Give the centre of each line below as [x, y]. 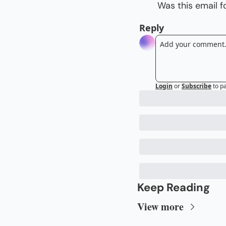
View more [160, 206]
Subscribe [196, 86]
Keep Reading [174, 187]
